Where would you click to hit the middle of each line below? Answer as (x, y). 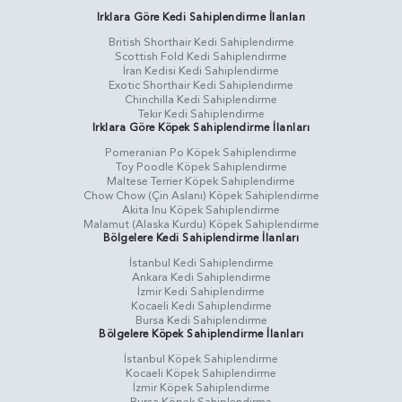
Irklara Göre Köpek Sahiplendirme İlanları (201, 128)
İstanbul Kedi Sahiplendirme (201, 263)
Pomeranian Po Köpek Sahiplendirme (201, 153)
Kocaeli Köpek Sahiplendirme (201, 374)
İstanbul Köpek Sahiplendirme (201, 359)
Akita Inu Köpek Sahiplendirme (201, 210)
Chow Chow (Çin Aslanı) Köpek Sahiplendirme (201, 196)
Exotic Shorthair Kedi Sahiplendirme (201, 86)
